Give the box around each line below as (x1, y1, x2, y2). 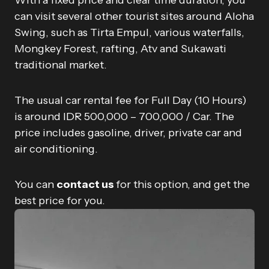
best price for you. (14, 194, 105, 207)
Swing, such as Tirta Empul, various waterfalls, (14, 26, 244, 39)
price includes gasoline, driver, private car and (14, 126, 242, 139)
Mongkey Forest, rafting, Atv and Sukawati (14, 42, 226, 55)
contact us (56, 178, 116, 191)
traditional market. (14, 58, 107, 71)
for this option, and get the (116, 178, 250, 191)
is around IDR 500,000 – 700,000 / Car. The (14, 110, 234, 123)
